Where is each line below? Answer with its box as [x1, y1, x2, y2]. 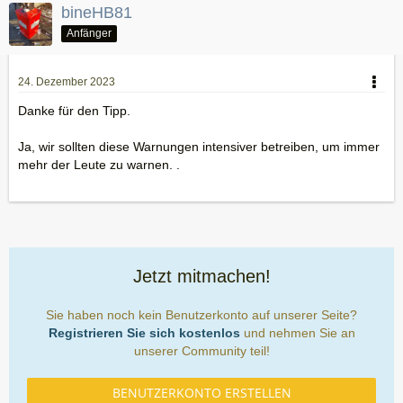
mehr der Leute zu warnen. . [18, 157, 180, 172]
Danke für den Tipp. [18, 103, 130, 118]
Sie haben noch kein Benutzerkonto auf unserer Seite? [46, 308, 357, 322]
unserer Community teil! [133, 344, 270, 358]
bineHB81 [61, 4, 132, 22]
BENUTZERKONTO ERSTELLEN [112, 384, 291, 401]
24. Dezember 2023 [18, 76, 115, 88]
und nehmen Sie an [239, 326, 355, 340]
